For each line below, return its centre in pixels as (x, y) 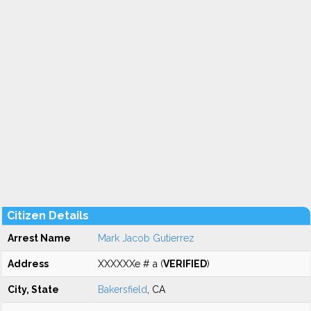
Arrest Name (39, 238)
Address (28, 264)
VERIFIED (185, 264)
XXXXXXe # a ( (131, 264)
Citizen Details (48, 216)
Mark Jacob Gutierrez (146, 238)
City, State (33, 289)
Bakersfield (123, 289)
